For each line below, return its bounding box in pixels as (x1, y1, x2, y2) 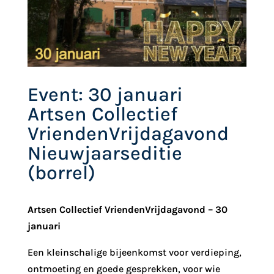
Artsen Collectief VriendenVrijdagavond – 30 (27, 204, 228, 216)
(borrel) (27, 161, 95, 185)
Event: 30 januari (27, 83, 183, 106)
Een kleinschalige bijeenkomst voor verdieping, (27, 246, 242, 259)
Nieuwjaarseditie (27, 142, 182, 165)
